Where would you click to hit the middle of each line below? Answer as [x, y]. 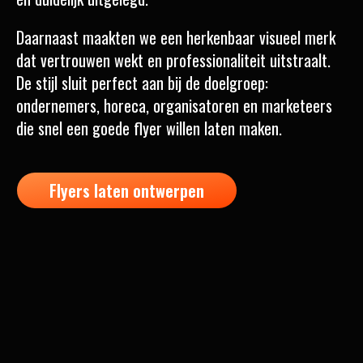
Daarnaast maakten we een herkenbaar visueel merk [176, 37]
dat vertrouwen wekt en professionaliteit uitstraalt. [173, 60]
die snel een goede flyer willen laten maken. [149, 128]
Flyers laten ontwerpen [127, 190]
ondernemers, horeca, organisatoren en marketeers [174, 105]
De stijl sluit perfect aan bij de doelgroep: [142, 82]
